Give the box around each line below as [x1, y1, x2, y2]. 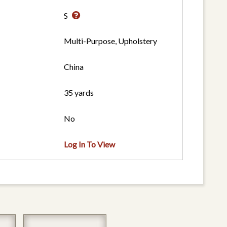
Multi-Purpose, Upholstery [64, 36, 158, 46]
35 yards [64, 88, 94, 98]
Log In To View [64, 139, 116, 149]
